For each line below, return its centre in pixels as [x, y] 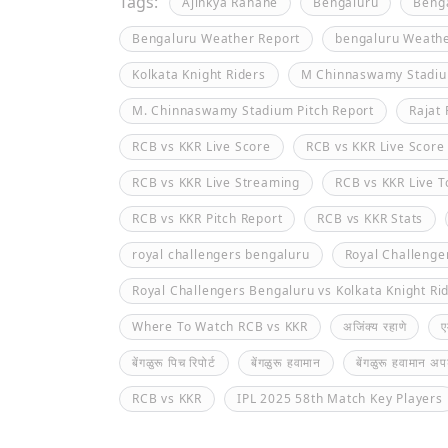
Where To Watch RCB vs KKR [220, 326]
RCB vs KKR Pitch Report [207, 218]
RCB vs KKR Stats [370, 218]
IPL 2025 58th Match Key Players [340, 398]
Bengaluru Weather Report [216, 38]
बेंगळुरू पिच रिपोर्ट [174, 362]
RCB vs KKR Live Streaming [216, 182]
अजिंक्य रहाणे [375, 326]
